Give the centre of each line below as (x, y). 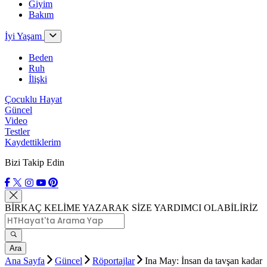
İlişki (38, 79)
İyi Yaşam (24, 36)
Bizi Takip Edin (35, 162)
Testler (17, 131)
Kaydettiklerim (33, 142)
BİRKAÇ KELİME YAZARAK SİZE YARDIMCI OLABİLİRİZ (131, 208)
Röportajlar (114, 261)
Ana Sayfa (25, 261)
